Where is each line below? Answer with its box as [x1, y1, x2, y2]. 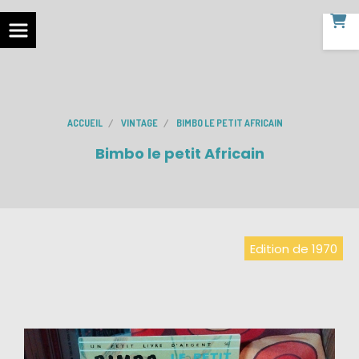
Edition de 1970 [250, 240, 337, 257]
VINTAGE [120, 117, 158, 129]
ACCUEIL [67, 117, 103, 129]
